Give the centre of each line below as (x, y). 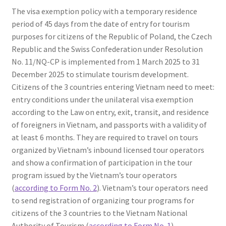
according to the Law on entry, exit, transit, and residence (110, 112)
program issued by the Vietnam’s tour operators (94, 175)
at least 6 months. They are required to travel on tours (105, 137)
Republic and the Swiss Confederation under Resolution (107, 49)
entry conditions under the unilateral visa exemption (102, 99)
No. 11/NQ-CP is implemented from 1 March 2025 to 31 (105, 61)
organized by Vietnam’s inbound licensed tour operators (108, 150)
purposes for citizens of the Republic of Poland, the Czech (111, 36)
